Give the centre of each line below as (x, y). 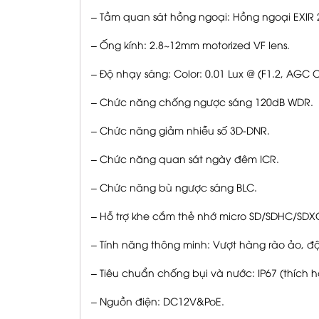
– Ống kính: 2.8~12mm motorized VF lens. (190, 45)
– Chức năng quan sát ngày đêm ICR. (185, 159)
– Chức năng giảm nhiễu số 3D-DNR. (181, 130)
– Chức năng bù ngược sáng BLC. (174, 187)
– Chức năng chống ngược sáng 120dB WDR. (202, 102)
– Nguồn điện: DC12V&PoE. (158, 301)
